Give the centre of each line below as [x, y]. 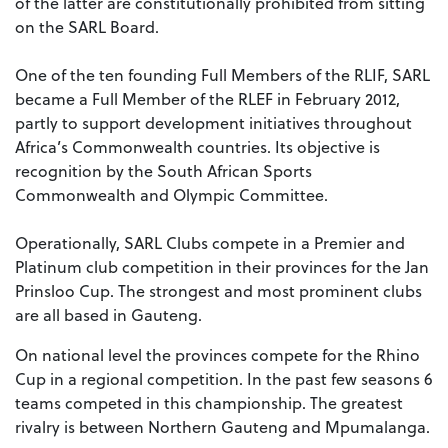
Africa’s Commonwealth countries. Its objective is [197, 146]
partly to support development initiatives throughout [213, 122]
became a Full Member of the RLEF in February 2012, [207, 98]
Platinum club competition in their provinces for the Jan [222, 266]
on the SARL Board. [89, 26]
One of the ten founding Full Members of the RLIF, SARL [222, 74]
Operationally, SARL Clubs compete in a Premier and [210, 242]
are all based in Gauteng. [108, 314]
